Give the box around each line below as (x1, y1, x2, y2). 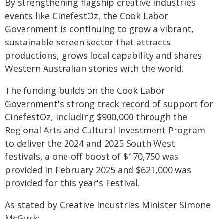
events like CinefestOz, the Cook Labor (5, 10, 168, 22)
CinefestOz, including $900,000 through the (5, 111, 187, 123)
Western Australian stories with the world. (5, 63, 184, 74)
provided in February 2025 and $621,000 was (5, 164, 191, 175)
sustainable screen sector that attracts (5, 36, 171, 48)
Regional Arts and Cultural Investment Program (5, 124, 205, 136)
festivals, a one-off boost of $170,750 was (5, 151, 178, 162)
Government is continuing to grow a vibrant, (5, 23, 194, 35)
